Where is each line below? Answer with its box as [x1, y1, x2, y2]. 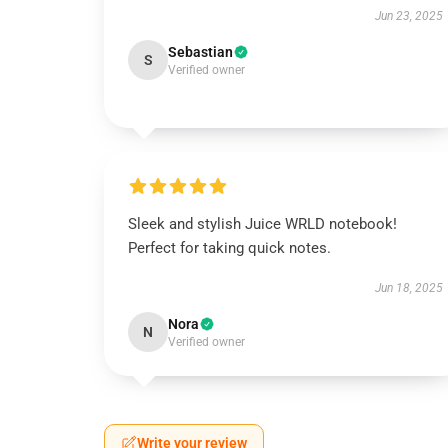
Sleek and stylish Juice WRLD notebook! [128, 215, 397, 233]
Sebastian [168, 44, 233, 60]
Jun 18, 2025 [374, 281, 443, 295]
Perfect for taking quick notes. [128, 239, 331, 257]
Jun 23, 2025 [374, 9, 443, 23]
